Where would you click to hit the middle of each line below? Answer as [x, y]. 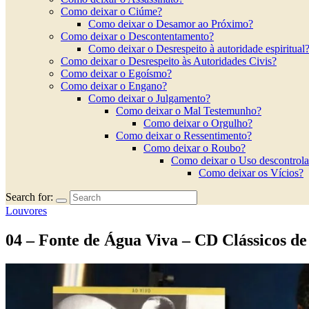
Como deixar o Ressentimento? [184, 136]
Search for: [29, 197]
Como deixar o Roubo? [195, 148]
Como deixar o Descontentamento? [137, 36]
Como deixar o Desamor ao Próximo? [171, 24]
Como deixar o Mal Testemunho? [189, 111]
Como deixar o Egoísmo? [116, 73]
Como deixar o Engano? [114, 86]
